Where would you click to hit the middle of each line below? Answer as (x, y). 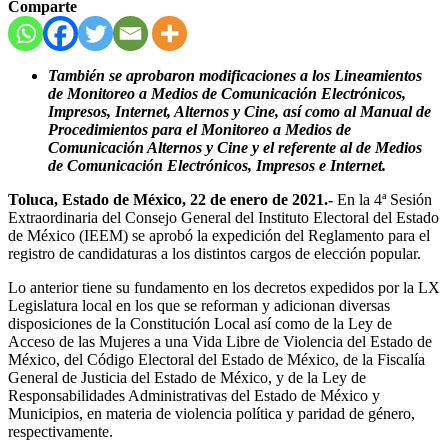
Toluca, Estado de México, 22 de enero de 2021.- (170, 199)
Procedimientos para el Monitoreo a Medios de (199, 129)
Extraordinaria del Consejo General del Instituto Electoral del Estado (223, 217)
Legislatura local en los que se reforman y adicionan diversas (199, 305)
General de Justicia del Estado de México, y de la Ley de (187, 377)
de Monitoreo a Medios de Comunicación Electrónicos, (227, 93)
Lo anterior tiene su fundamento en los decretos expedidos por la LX (224, 287)
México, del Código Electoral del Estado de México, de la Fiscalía (216, 359)
